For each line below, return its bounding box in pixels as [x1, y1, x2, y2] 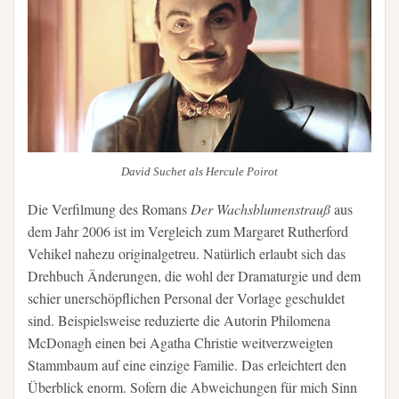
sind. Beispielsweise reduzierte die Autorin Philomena [28, 311, 330, 330]
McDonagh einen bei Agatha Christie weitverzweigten [28, 333, 333, 353]
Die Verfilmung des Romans [28, 199, 191, 219]
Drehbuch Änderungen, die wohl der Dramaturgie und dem [28, 266, 361, 286]
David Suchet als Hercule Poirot [121, 164, 278, 178]
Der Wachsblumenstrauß [191, 199, 330, 219]
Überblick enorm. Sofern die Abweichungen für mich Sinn [28, 378, 357, 397]
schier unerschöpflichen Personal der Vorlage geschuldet [28, 289, 345, 308]
